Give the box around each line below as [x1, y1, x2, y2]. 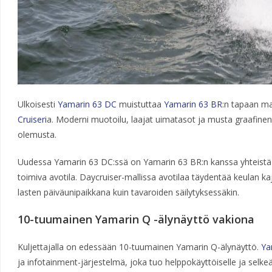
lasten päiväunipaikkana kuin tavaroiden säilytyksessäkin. [17, 186, 239, 198]
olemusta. [17, 129, 56, 140]
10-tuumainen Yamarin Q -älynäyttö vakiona [17, 212, 254, 226]
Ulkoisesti [17, 98, 58, 110]
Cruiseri [17, 114, 47, 125]
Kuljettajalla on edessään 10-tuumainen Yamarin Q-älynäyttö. [17, 241, 261, 253]
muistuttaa [116, 98, 164, 110]
